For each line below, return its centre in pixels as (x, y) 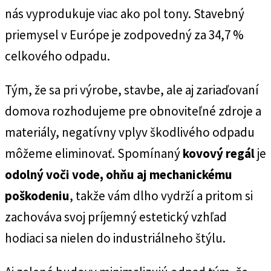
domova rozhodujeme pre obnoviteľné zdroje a (133, 111)
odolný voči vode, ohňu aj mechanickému (119, 174)
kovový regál (219, 153)
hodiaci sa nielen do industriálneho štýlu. (115, 238)
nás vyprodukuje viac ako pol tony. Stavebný (125, 13)
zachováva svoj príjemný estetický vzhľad (116, 217)
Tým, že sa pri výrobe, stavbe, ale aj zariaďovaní (132, 90)
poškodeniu (37, 195)
